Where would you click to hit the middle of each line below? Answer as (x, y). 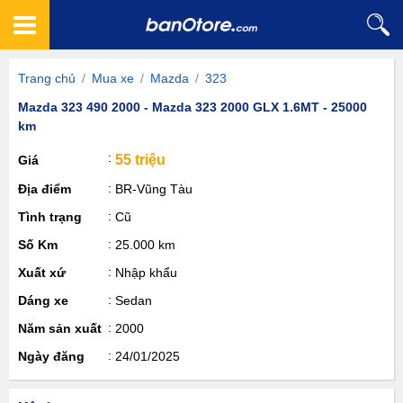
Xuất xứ (42, 273)
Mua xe (113, 78)
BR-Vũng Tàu (154, 189)
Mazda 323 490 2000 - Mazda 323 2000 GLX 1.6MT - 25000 (193, 107)
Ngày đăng (51, 356)
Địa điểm (45, 189)
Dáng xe (43, 300)
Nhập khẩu (146, 273)
